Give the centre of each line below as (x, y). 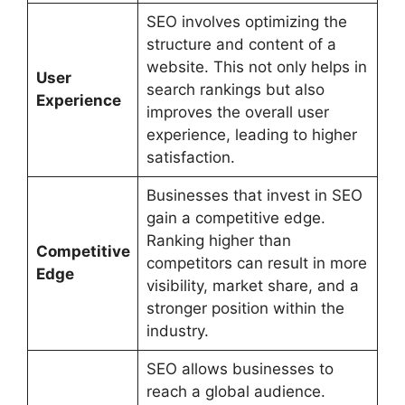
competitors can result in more (256, 263)
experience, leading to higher (251, 134)
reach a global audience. (235, 391)
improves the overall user (237, 112)
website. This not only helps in (256, 66)
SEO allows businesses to (240, 368)
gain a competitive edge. (235, 217)
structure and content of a (241, 44)
